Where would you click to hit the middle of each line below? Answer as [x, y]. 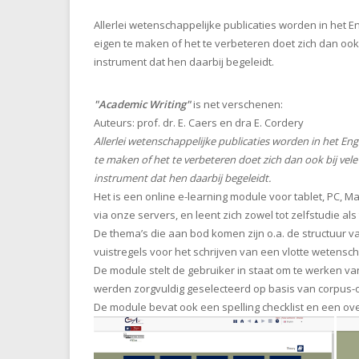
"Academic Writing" [142, 105]
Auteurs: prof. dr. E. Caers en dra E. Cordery [199, 123]
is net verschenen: [238, 105]
